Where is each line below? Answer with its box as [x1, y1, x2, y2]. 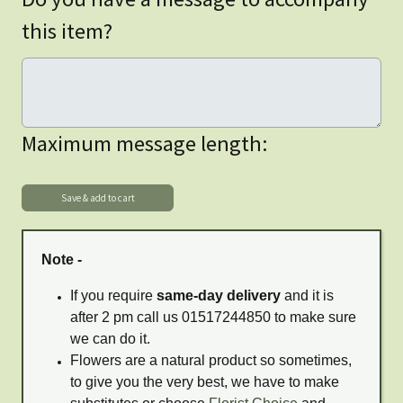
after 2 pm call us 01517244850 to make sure [70, 309, 356, 325]
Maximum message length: [22, 129, 268, 157]
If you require [70, 287, 157, 303]
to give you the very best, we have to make [70, 373, 339, 390]
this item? [22, 16, 112, 45]
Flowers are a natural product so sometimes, [70, 352, 352, 368]
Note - [41, 251, 85, 267]
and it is [281, 287, 334, 303]
